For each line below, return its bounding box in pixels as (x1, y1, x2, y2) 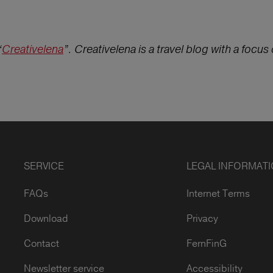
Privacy (186, 212, 218, 224)
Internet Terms (186, 187, 250, 199)
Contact (24, 237, 59, 249)
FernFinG (186, 237, 227, 249)
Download (24, 212, 68, 224)
